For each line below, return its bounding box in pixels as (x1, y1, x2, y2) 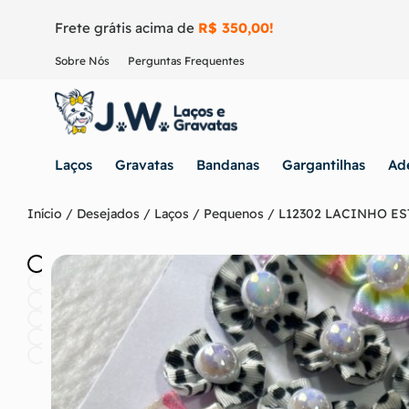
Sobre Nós (55, 54, 110, 68)
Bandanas (196, 155, 259, 173)
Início (27, 204, 62, 222)
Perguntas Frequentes (128, 54, 245, 68)
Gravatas (115, 155, 173, 173)
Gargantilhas (282, 155, 365, 173)
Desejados (77, 204, 140, 222)
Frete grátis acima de (55, 19, 198, 37)
